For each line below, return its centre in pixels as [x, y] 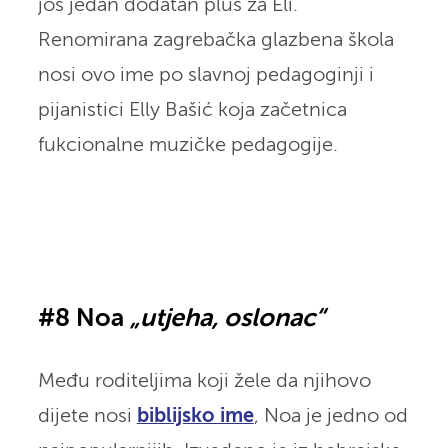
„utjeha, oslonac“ [227, 319]
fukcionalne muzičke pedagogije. [187, 145]
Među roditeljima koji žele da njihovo [204, 381]
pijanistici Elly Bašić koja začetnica [192, 110]
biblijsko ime [195, 416]
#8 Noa [83, 319]
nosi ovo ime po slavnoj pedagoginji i [205, 75]
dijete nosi [87, 416]
